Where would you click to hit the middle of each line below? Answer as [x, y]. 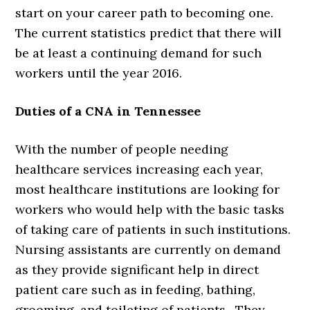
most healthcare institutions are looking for [148, 190]
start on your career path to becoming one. [145, 13]
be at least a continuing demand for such [139, 53]
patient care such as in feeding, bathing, [136, 290]
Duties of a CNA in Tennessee [108, 111]
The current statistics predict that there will [149, 33]
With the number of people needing [122, 149]
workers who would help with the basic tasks [150, 210]
